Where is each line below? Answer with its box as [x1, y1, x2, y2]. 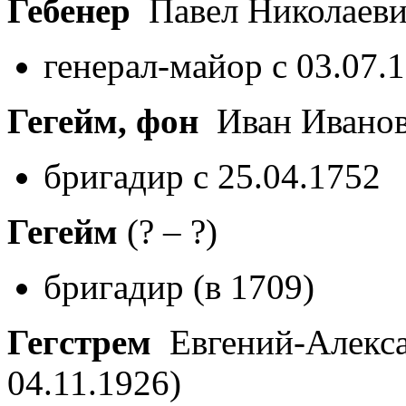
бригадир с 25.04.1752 [43, 156, 381, 196]
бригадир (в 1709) [43, 266, 314, 306]
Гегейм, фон [7, 101, 198, 140]
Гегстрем [7, 322, 151, 362]
